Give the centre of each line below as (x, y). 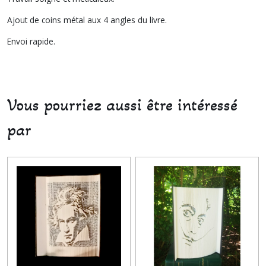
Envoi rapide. (31, 41)
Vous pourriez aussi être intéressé (122, 105)
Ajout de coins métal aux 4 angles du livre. (87, 20)
